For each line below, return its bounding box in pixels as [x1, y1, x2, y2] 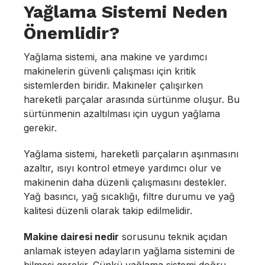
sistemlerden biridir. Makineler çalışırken [24, 79, 203, 91]
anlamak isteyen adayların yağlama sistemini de [24, 245, 235, 257]
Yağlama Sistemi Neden [24, 1, 228, 22]
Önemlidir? [24, 22, 119, 43]
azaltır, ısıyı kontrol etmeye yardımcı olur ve [24, 162, 221, 174]
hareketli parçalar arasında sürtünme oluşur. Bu [24, 93, 240, 105]
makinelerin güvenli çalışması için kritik [24, 65, 196, 77]
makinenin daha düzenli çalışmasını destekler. [24, 176, 227, 188]
